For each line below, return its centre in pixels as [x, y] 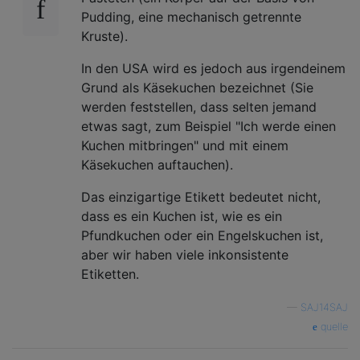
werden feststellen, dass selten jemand [199, 106]
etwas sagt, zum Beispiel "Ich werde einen [209, 126]
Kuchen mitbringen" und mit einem [185, 145]
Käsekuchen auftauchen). [157, 164]
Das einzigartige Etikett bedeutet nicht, [201, 196]
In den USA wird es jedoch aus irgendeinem [213, 68]
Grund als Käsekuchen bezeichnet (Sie [197, 87]
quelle [333, 326]
